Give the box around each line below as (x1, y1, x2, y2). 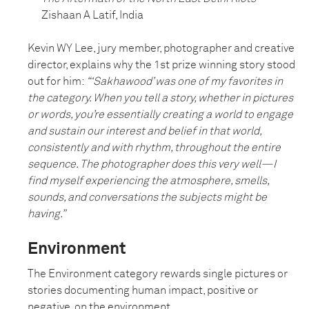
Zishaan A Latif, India (41, 10, 143, 21)
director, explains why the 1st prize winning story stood (28, 59, 295, 71)
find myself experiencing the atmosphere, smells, (28, 175, 269, 187)
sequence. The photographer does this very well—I (28, 159, 276, 170)
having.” (28, 208, 66, 220)
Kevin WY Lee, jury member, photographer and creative (28, 43, 295, 54)
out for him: (28, 76, 86, 88)
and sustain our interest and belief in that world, (28, 126, 261, 137)
